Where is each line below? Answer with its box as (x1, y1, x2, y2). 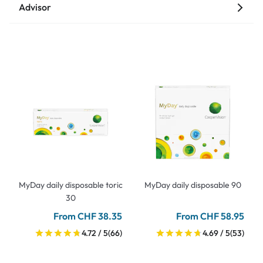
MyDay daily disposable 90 (144, 180, 241, 191)
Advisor (19, 1, 51, 14)
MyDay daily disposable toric (18, 180, 123, 191)
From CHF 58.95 (176, 210, 244, 222)
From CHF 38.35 (53, 210, 122, 222)
